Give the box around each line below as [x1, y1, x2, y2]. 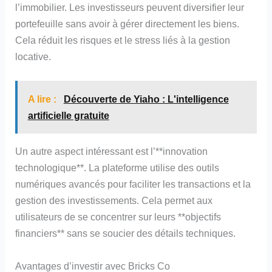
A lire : [27, 93, 59, 104]
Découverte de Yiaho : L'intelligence [63, 93, 229, 104]
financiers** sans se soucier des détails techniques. [15, 228, 236, 239]
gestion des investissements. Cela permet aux [15, 195, 213, 206]
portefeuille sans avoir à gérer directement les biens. [15, 18, 240, 29]
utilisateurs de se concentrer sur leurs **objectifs [15, 211, 222, 223]
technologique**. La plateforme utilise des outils [15, 162, 220, 174]
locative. [15, 50, 52, 62]
